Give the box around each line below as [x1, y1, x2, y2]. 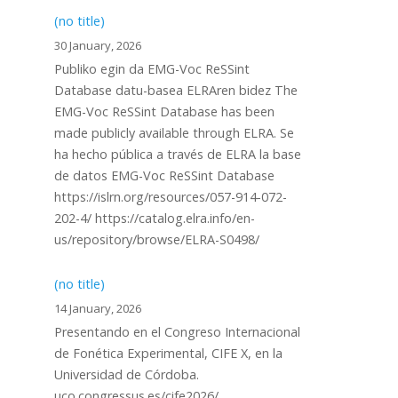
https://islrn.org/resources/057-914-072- [54, 188, 287, 205]
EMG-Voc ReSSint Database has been [54, 103, 275, 120]
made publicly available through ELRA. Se [54, 124, 294, 141]
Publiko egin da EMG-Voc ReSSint [54, 60, 250, 77]
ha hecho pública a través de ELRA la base [54, 146, 301, 163]
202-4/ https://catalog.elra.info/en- [54, 210, 255, 227]
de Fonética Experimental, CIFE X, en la [54, 345, 283, 362]
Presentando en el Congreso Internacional [54, 323, 300, 340]
